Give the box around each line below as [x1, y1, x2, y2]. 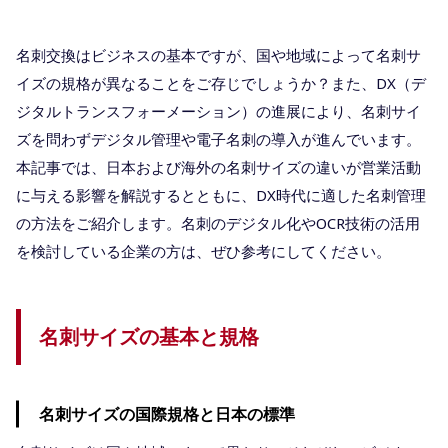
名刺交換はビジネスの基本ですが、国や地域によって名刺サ [16, 44, 421, 65]
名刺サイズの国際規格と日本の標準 [39, 402, 295, 425]
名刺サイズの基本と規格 [39, 322, 259, 350]
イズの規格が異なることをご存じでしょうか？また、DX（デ [16, 72, 426, 93]
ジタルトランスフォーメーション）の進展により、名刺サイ [16, 100, 421, 121]
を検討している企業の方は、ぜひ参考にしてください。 [16, 240, 391, 261]
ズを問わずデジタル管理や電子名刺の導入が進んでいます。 [16, 128, 421, 149]
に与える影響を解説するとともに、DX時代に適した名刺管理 [16, 184, 426, 205]
